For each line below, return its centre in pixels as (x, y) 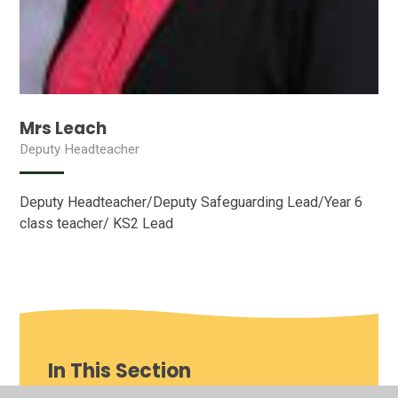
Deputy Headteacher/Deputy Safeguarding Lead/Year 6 (191, 203)
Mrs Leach (64, 129)
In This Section (120, 371)
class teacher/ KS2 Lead (97, 224)
